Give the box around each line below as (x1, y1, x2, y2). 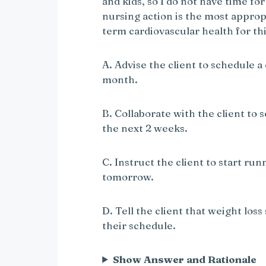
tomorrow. (102, 170, 154, 183)
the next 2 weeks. (102, 121, 188, 134)
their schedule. (102, 218, 176, 232)
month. (102, 72, 138, 85)
